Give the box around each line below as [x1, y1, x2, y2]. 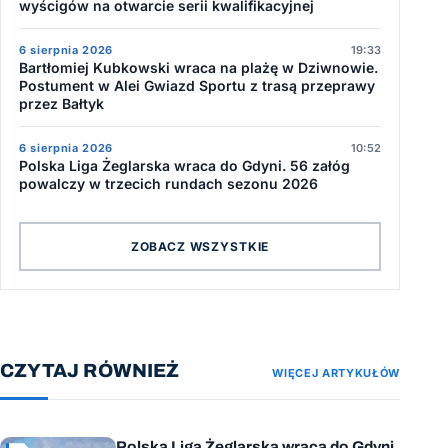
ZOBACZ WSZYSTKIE [130, 238, 270, 254]
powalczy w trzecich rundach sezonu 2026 [19, 175, 318, 193]
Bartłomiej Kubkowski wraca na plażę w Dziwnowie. [19, 59, 378, 77]
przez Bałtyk [19, 95, 104, 113]
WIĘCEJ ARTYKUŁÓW [272, 366, 400, 381]
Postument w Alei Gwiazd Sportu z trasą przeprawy [19, 77, 375, 95]
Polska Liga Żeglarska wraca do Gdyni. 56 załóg [19, 157, 350, 175]
